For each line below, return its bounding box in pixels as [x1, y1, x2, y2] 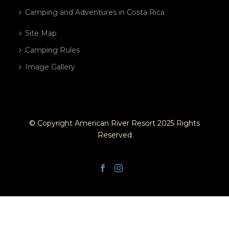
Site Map [25, 29, 57, 38]
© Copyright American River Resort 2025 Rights [29, 119, 200, 128]
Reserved [97, 130, 132, 140]
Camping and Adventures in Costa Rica [25, 8, 165, 17]
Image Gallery [25, 62, 76, 72]
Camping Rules [25, 45, 80, 55]
